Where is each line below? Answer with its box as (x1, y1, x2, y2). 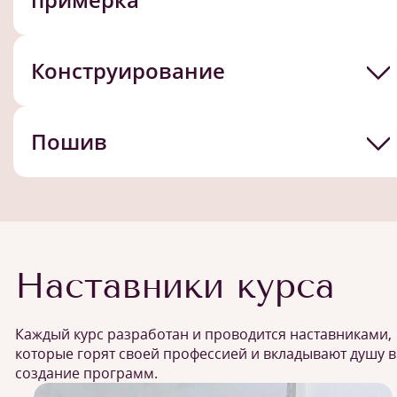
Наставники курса (15, 265, 335, 307)
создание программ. (15, 363, 158, 384)
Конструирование (31, 56, 225, 86)
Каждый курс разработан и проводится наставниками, (15, 324, 392, 345)
